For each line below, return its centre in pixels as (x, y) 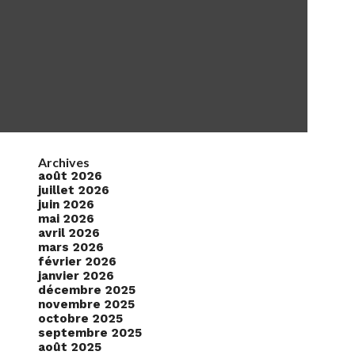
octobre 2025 (80, 319)
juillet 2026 (74, 191)
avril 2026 (69, 233)
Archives (64, 162)
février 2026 (77, 262)
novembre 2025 (86, 305)
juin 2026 (66, 205)
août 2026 (70, 176)
